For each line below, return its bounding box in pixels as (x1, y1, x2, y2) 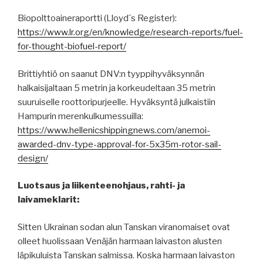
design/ (18, 153, 48, 164)
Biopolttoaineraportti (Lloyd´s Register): (18, 13, 177, 24)
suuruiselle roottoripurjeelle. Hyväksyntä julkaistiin (18, 96, 215, 107)
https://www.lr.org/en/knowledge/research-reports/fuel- (18, 27, 243, 38)
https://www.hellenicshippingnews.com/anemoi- (18, 124, 210, 136)
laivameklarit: (18, 194, 79, 205)
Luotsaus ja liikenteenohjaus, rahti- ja (18, 180, 185, 191)
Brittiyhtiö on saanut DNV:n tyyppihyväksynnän (18, 68, 204, 79)
